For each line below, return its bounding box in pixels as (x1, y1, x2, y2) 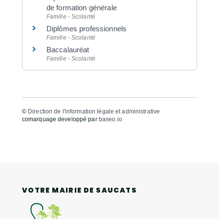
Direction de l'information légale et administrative (28, 108, 160, 115)
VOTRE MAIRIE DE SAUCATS (22, 185, 137, 196)
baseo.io (98, 115, 122, 123)
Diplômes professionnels (46, 24, 127, 33)
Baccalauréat (46, 45, 89, 54)
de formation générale (46, 3, 117, 12)
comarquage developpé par (22, 115, 99, 123)
